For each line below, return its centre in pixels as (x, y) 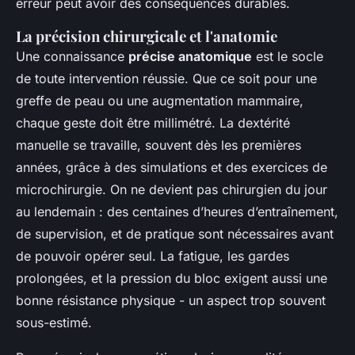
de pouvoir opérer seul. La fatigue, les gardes (153, 256)
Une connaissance (72, 56)
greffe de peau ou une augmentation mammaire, (160, 100)
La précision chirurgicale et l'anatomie (147, 36)
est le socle (288, 56)
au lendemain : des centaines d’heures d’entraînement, (177, 211)
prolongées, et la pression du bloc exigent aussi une (172, 278)
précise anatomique (190, 56)
